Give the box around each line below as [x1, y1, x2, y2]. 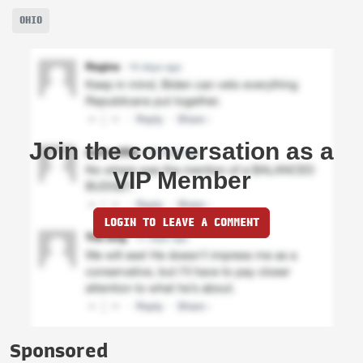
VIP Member [112, 166, 251, 194]
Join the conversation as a [29, 137, 334, 164]
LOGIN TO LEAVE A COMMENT [104, 215, 259, 229]
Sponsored [10, 340, 108, 361]
